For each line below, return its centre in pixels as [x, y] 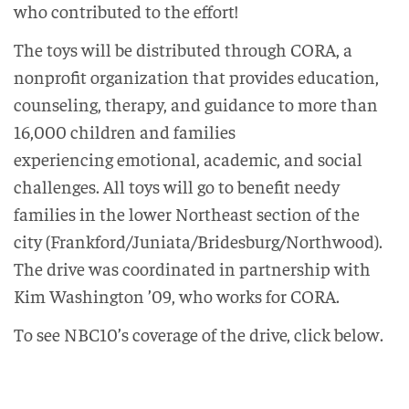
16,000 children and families [125, 131]
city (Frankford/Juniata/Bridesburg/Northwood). [200, 240]
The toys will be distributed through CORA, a [183, 48]
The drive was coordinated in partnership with [192, 267]
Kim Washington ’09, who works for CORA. [177, 295]
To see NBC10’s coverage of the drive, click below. [199, 333]
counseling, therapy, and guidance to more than [196, 103]
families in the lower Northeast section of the [187, 213]
